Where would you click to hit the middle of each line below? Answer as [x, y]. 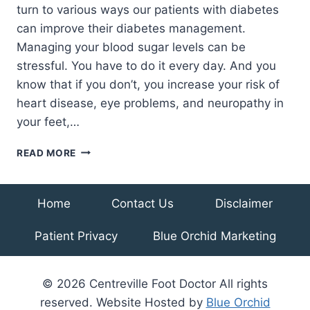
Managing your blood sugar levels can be [131, 47]
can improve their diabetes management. [131, 28]
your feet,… [48, 121]
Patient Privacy [76, 236]
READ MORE [47, 153]
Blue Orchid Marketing [214, 236]
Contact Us [143, 203]
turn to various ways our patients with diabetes [148, 9]
